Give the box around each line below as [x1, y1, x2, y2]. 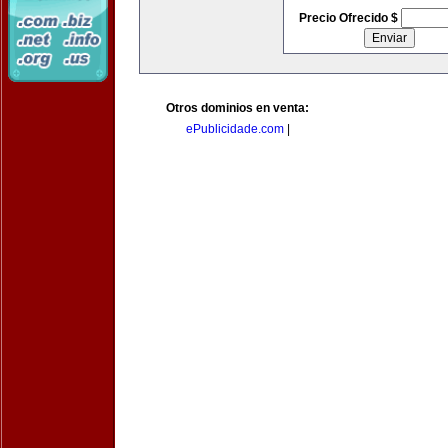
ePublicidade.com [185, 122, 284, 136]
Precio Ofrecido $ [298, 11, 401, 25]
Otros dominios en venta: [166, 101, 309, 115]
